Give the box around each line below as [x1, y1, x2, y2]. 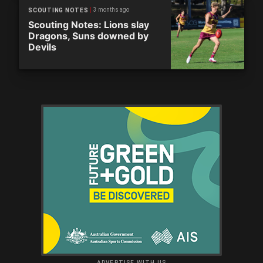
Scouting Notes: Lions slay [28, 19, 149, 31]
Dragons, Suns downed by [28, 30, 149, 42]
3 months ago [93, 6, 129, 13]
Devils [28, 41, 56, 53]
